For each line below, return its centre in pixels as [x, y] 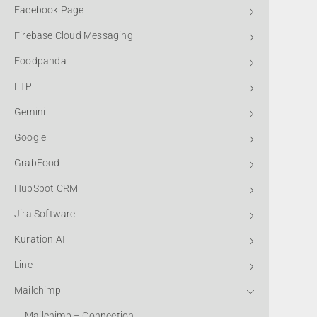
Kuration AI [40, 239]
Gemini [30, 112]
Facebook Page [49, 10]
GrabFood [37, 163]
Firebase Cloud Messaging [74, 35]
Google [30, 137]
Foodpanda [40, 61]
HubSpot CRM [46, 188]
